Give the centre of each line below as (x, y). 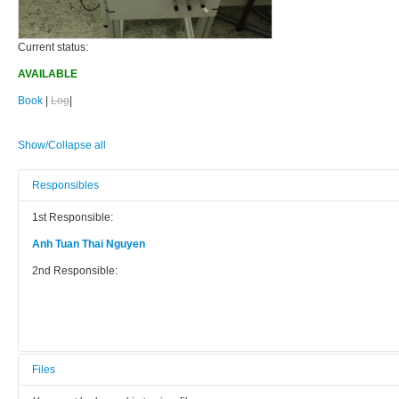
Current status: (53, 48)
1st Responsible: (73, 218)
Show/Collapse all (62, 146)
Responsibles (65, 186)
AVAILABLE (48, 74)
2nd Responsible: (75, 271)
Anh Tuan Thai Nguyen (89, 244)
